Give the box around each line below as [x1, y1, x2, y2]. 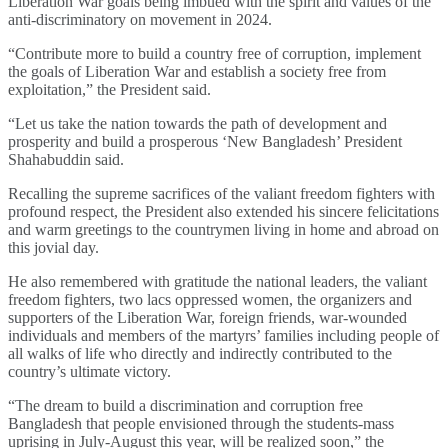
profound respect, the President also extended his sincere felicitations [8, 203, 439, 221]
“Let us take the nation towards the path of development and [8, 115, 387, 133]
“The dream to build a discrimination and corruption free [8, 397, 363, 415]
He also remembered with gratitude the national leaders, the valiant [8, 273, 427, 291]
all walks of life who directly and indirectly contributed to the [8, 345, 392, 363]
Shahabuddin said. [8, 151, 124, 169]
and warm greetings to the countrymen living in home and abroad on [8, 221, 439, 239]
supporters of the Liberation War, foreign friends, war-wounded [8, 309, 407, 327]
